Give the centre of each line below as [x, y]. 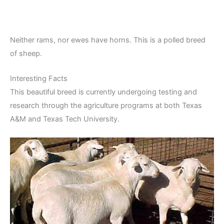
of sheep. [26, 53]
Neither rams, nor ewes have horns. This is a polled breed [108, 40]
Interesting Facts [39, 78]
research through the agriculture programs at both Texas [106, 105]
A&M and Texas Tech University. [65, 119]
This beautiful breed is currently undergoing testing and [103, 92]
